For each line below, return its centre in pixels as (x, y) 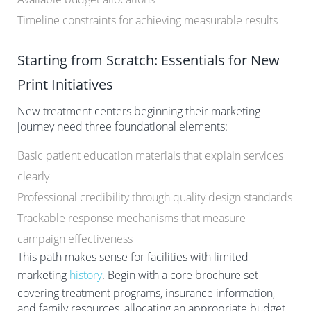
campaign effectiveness (75, 238)
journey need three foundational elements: (123, 126)
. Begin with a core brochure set (180, 275)
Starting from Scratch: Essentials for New (149, 60)
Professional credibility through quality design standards (155, 197)
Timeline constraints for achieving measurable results (148, 20)
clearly (33, 176)
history (86, 275)
